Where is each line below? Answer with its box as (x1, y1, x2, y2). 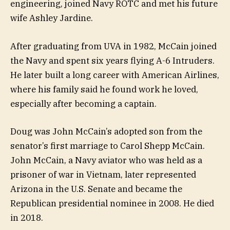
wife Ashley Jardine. (10, 12, 93, 24)
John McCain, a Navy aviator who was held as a (10, 154, 202, 166)
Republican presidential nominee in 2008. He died (10, 197, 214, 209)
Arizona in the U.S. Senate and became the (10, 183, 182, 195)
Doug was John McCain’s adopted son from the (10, 125, 202, 137)
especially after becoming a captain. (10, 98, 157, 109)
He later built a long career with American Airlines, (10, 69, 219, 81)
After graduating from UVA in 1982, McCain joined (10, 40, 217, 52)
